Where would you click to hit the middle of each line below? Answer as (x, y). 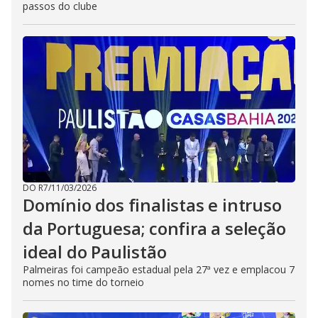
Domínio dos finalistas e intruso (152, 205)
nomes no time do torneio (83, 282)
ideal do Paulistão (95, 252)
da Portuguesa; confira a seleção (154, 228)
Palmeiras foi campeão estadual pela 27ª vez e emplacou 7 (159, 269)
